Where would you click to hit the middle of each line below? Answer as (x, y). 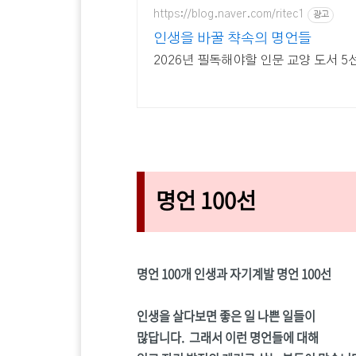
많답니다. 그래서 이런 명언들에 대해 (228, 337)
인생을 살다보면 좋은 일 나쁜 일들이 (226, 315)
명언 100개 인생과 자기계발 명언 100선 (234, 273)
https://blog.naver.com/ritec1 (229, 15)
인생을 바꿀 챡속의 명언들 (232, 39)
